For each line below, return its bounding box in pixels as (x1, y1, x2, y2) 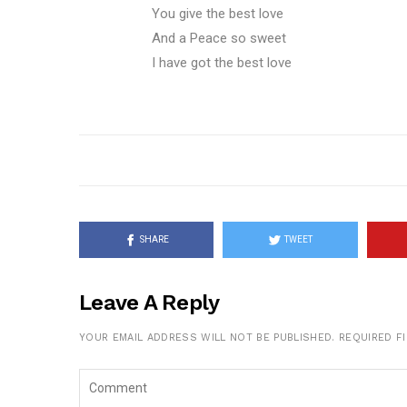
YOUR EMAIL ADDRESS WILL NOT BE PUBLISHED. (79, 332, 335, 344)
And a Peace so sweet (152, 30, 286, 47)
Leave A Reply (79, 290, 220, 316)
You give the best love (152, 5, 283, 23)
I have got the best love (152, 55, 292, 72)
